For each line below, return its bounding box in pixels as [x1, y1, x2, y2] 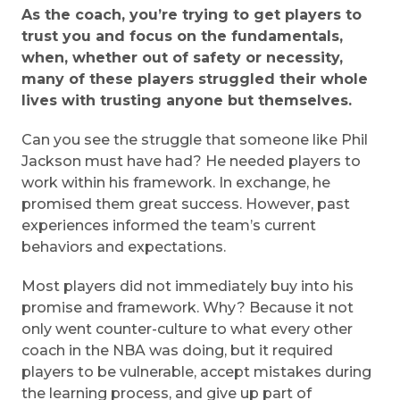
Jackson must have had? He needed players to [21, 153, 361, 171]
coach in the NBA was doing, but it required [21, 342, 333, 360]
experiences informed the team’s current [21, 217, 316, 235]
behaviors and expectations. [21, 238, 226, 256]
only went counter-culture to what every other [21, 321, 353, 338]
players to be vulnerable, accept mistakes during [21, 363, 371, 381]
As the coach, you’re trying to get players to [21, 6, 362, 24]
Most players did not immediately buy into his [21, 278, 354, 296]
